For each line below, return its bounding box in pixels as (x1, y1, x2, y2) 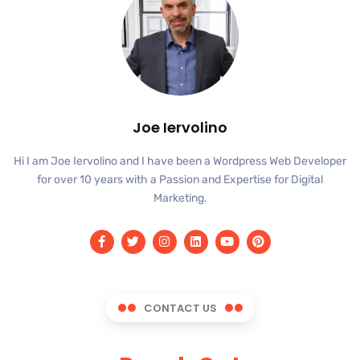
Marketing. (153, 190, 207, 205)
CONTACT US (143, 300, 217, 316)
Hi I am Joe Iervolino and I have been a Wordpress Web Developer (14, 153, 346, 168)
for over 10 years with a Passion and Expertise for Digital (37, 172, 323, 186)
